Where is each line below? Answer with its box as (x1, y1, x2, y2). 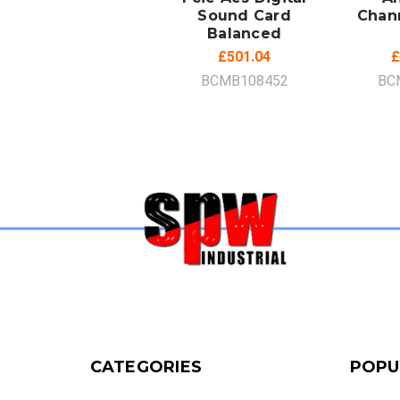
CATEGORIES (89, 356, 202, 377)
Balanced (207, 24, 281, 42)
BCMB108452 (200, 71, 288, 89)
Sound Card (197, 6, 291, 24)
